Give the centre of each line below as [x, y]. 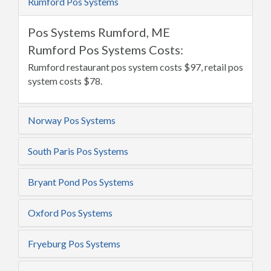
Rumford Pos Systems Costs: [106, 50]
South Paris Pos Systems [78, 151]
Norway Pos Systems [72, 120]
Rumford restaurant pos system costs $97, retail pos [135, 67]
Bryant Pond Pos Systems [81, 182]
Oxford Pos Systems [70, 213]
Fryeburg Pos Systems [74, 243]
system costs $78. [65, 81]
